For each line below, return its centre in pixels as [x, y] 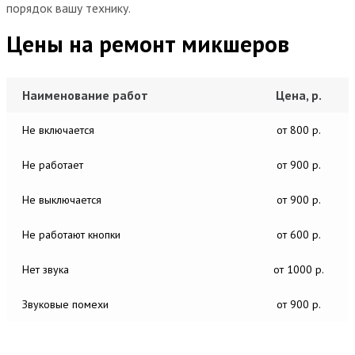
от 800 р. [299, 130]
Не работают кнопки [71, 234]
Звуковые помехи [65, 304]
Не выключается [62, 199]
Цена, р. [299, 95]
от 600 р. [299, 234]
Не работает [53, 164]
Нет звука [46, 269]
